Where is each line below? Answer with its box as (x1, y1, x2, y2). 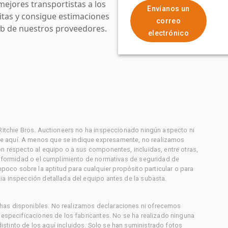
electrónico (148, 28, 189, 37)
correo (156, 16, 181, 25)
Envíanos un (147, 4, 190, 13)
